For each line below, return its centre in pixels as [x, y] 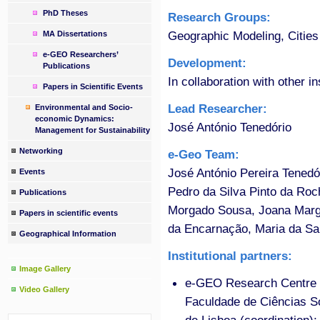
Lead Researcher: [219, 109]
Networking [41, 151]
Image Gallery [45, 269]
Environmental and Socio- [84, 107]
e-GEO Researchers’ [80, 54]
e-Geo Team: [205, 155]
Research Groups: [221, 17]
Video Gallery [45, 289]
